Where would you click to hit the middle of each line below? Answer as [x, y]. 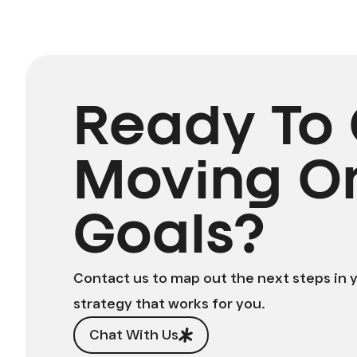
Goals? [169, 238]
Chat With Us [134, 335]
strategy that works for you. [169, 304]
